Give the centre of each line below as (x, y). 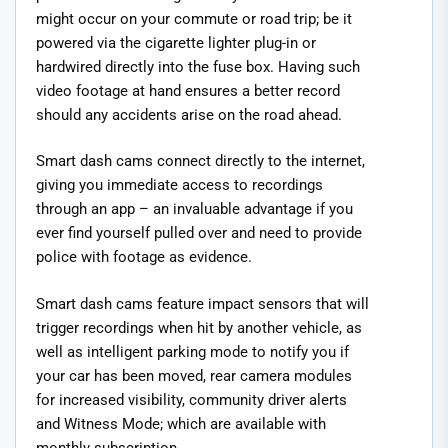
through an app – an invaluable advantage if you (194, 209)
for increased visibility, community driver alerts (191, 399)
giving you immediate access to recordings (179, 185)
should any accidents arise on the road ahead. (189, 114)
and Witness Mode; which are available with (181, 423)
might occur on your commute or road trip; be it (194, 18)
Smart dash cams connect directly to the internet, (200, 161)
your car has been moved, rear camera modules (194, 375)
